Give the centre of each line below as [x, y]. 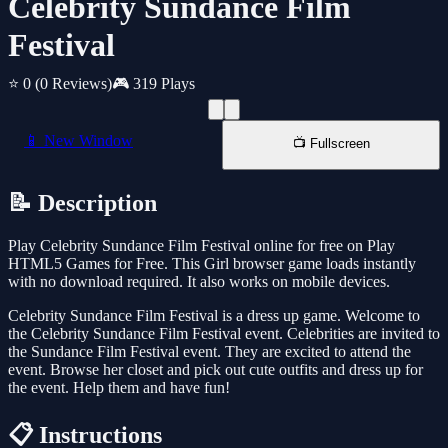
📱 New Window [78, 141]
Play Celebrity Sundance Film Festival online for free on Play [201, 246]
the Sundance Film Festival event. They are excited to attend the [209, 352]
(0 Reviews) [73, 84]
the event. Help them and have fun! [119, 388]
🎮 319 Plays [153, 84]
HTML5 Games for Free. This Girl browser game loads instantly [212, 264]
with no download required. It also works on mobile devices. [199, 282]
